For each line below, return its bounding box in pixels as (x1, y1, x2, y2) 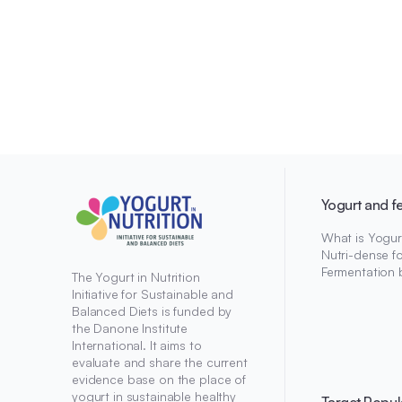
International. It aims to (72, 336, 202, 353)
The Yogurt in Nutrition (72, 268, 200, 284)
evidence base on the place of (72, 371, 246, 387)
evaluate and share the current (72, 354, 248, 370)
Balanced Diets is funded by (72, 302, 232, 319)
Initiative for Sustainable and (72, 285, 233, 301)
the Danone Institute (72, 319, 188, 336)
